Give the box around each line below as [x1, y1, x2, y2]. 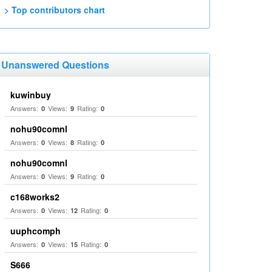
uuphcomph [10, 225, 61, 237]
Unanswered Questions [1, 58, 109, 72]
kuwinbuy [10, 89, 51, 101]
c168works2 [10, 191, 59, 203]
